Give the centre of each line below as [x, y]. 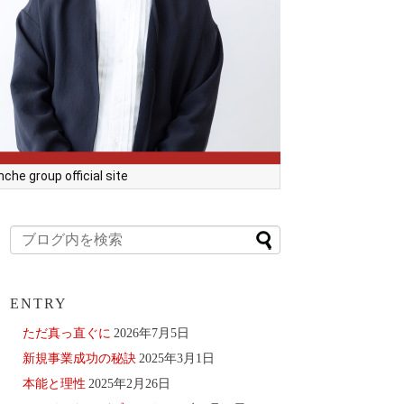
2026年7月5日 [151, 334]
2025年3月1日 [177, 359]
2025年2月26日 [129, 384]
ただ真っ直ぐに [67, 333]
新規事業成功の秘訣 [79, 358]
